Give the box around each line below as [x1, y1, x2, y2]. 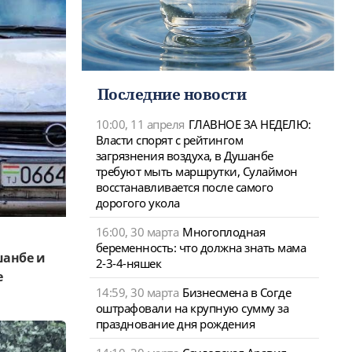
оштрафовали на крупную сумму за [95, 299, 288, 316]
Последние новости [97, 83, 246, 104]
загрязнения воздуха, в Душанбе [95, 147, 273, 163]
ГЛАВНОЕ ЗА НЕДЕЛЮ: [188, 115, 311, 132]
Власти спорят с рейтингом [95, 131, 243, 148]
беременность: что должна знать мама [95, 239, 306, 255]
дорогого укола [95, 194, 180, 211]
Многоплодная [182, 223, 265, 240]
